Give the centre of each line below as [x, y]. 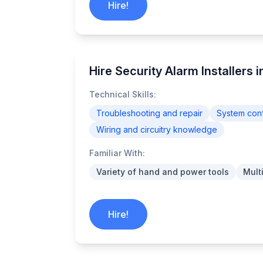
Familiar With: [117, 153]
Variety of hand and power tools [163, 172]
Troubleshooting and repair [149, 113]
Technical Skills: [123, 94]
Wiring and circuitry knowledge [157, 129]
